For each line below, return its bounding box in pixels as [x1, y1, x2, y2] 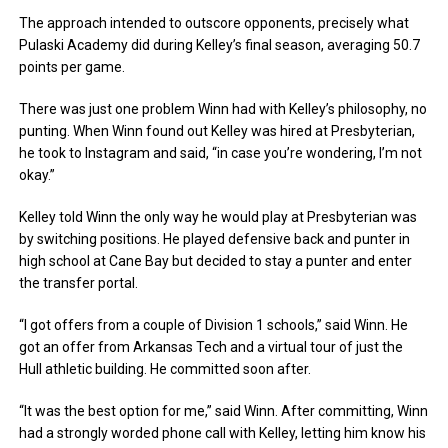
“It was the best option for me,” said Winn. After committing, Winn [19, 402, 429, 419]
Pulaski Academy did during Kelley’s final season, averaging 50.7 [19, 36, 421, 53]
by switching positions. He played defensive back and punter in [19, 230, 411, 247]
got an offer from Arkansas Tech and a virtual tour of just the [19, 338, 404, 355]
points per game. [19, 58, 126, 75]
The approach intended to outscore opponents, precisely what [19, 14, 410, 31]
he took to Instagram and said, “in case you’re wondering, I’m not [19, 144, 423, 161]
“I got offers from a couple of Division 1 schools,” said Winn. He [19, 316, 409, 333]
